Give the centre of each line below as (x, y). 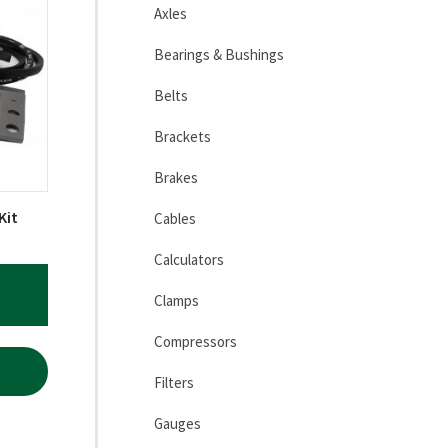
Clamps (176, 300)
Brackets (182, 136)
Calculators (188, 259)
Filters (173, 382)
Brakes (175, 177)
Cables (174, 218)
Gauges (177, 423)
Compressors (195, 341)
